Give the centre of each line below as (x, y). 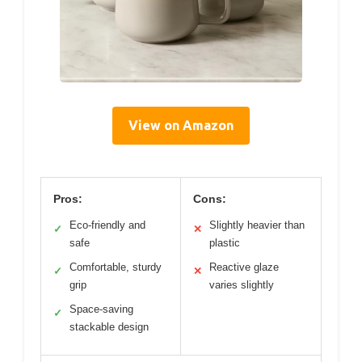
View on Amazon (181, 125)
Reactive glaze (244, 267)
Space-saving (101, 309)
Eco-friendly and (107, 225)
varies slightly (242, 285)
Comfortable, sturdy (116, 267)
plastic (225, 243)
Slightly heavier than (257, 225)
